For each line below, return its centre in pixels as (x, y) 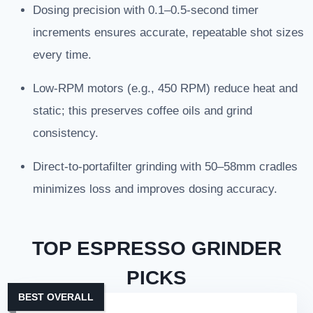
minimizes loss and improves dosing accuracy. (155, 189)
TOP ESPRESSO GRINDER (156, 249)
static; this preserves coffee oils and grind (143, 111)
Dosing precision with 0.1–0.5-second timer (146, 10)
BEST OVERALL (56, 297)
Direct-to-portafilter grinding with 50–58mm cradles (165, 167)
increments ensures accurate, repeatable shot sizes (168, 33)
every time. (62, 55)
